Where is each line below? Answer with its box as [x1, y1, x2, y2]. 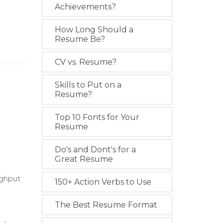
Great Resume [54, 154, 113, 164]
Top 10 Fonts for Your [54, 112, 139, 122]
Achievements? [54, 2, 116, 12]
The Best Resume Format [54, 200, 157, 210]
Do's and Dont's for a [54, 145, 136, 155]
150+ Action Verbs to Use [54, 177, 151, 187]
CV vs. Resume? [54, 57, 116, 67]
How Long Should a [54, 25, 133, 35]
